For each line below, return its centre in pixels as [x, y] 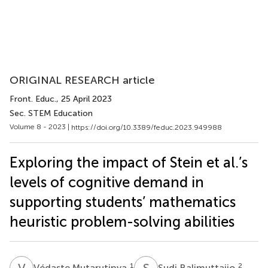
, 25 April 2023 [84, 99]
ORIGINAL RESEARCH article [82, 80]
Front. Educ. [33, 99]
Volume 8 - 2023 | [40, 127]
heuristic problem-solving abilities [122, 221]
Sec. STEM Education [51, 113]
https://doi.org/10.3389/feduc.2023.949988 [147, 127]
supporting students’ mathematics [123, 202]
